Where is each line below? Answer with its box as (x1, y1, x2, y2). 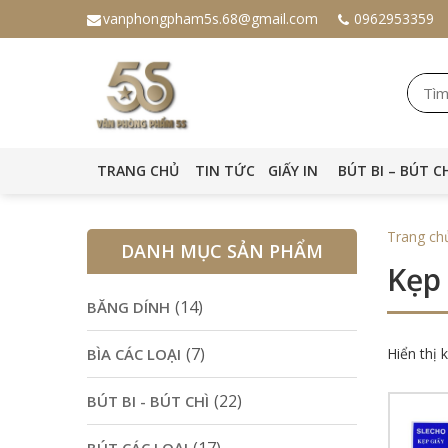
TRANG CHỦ (96, 161, 179, 180)
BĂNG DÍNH (87, 297, 170, 317)
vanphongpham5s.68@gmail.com (103, 9, 318, 28)
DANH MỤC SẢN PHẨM (121, 239, 323, 263)
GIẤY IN (268, 161, 318, 180)
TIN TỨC (195, 161, 255, 180)
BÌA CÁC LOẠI (87, 344, 181, 364)
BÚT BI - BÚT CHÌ (87, 391, 209, 411)
